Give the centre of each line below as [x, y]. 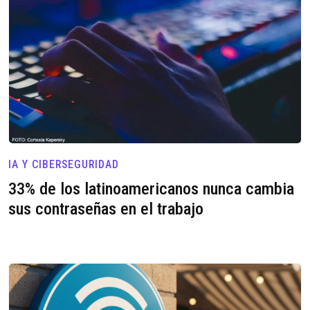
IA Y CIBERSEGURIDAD [64, 165]
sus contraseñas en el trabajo [106, 209]
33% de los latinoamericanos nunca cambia [151, 189]
